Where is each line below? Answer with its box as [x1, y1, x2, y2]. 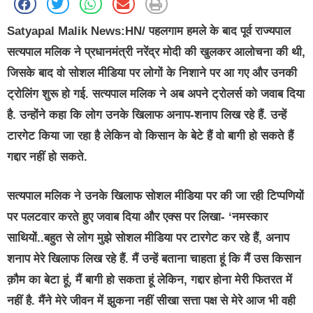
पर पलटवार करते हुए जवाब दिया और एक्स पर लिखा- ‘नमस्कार [7, 210, 268, 224]
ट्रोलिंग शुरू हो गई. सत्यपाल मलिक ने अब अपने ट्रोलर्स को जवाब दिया [7, 87, 305, 101]
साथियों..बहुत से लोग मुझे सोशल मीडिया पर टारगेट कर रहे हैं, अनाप [7, 231, 289, 245]
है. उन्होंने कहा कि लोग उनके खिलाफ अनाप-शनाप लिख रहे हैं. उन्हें [7, 108, 286, 122]
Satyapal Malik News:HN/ [7, 24, 145, 38]
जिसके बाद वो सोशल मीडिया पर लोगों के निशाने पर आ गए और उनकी [7, 66, 297, 80]
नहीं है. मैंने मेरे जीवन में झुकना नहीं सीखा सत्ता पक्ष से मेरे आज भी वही [7, 293, 296, 307]
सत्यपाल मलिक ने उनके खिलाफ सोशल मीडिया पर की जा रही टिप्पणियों [7, 189, 304, 203]
